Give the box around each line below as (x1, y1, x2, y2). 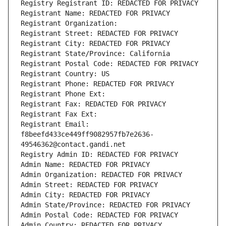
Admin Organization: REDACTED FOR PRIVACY (21, 171, 182, 179)
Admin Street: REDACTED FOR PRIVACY (21, 181, 158, 189)
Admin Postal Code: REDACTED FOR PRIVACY (21, 211, 178, 219)
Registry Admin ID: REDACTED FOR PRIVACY (21, 150, 178, 159)
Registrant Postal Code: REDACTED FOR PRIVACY (21, 60, 198, 68)
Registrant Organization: (21, 19, 122, 28)
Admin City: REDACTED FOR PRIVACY (21, 191, 150, 199)
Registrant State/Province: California (21, 49, 170, 58)
